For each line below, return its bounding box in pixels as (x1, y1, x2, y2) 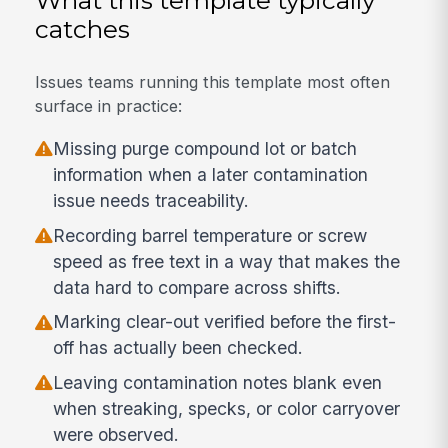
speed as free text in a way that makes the (53, 250, 401, 272)
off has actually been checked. (53, 337, 304, 359)
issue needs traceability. (53, 189, 250, 211)
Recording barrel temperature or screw (53, 224, 368, 246)
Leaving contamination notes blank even (53, 372, 383, 394)
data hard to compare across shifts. (53, 276, 342, 298)
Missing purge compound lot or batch (53, 137, 358, 159)
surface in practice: (35, 96, 183, 117)
